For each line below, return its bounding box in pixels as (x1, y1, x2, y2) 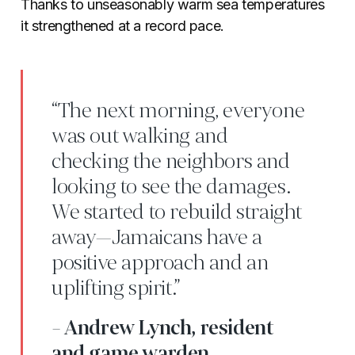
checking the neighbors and (52, 147, 290, 177)
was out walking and (52, 122, 228, 151)
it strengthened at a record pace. (21, 17, 224, 35)
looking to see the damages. (52, 173, 291, 202)
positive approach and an (52, 249, 269, 278)
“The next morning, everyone (52, 97, 305, 126)
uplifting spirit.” (52, 274, 180, 303)
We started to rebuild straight (52, 198, 303, 227)
